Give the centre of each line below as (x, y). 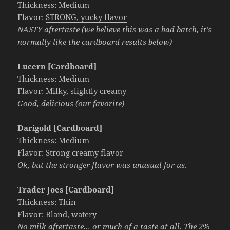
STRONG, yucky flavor (87, 17)
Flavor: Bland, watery (57, 214)
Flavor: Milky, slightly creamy (72, 91)
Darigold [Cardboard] (60, 128)
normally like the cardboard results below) (95, 41)
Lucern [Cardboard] (57, 66)
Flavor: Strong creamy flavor (71, 152)
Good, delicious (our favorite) (71, 103)
